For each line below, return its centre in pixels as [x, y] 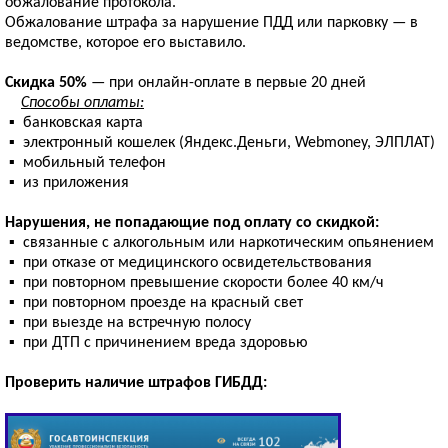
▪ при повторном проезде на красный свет [154, 303]
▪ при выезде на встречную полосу [128, 323]
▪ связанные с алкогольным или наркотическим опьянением [219, 243]
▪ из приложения [67, 183]
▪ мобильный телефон [85, 163]
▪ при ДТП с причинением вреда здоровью [156, 343]
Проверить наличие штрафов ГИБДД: [136, 383]
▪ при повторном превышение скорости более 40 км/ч [194, 283]
